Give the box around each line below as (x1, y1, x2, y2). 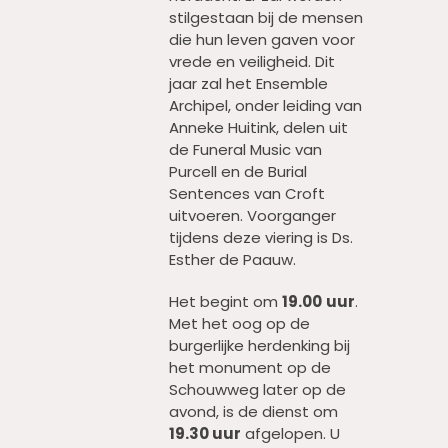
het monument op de (169, 357, 331, 378)
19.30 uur (169, 423, 241, 444)
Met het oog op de (169, 313, 310, 334)
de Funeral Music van (169, 139, 322, 160)
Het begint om (169, 291, 282, 312)
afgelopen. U (241, 423, 340, 444)
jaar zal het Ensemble (169, 73, 328, 94)
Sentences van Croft (169, 183, 325, 204)
